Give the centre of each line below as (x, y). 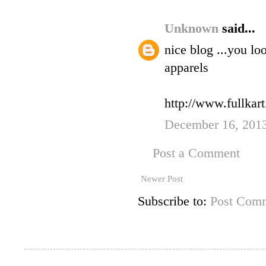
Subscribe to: (174, 202)
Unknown (193, 29)
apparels (186, 68)
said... (239, 29)
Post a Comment (196, 153)
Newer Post (162, 179)
